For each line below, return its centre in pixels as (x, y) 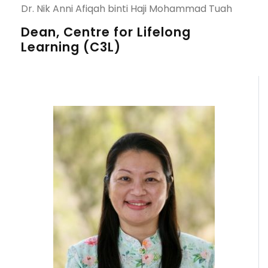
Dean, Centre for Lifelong (106, 32)
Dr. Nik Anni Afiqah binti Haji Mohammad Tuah (127, 9)
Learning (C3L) (71, 47)
